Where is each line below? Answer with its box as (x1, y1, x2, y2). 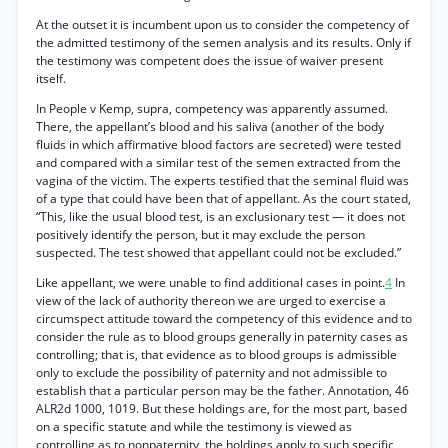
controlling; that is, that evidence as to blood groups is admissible (36, 346, 397, 363)
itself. (36, 70, 66, 87)
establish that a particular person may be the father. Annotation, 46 (36, 382, 409, 399)
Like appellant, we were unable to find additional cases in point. (36, 274, 385, 291)
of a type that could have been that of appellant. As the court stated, (36, 190, 411, 207)
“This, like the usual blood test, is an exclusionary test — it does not (36, 208, 405, 225)
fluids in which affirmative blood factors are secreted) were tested (36, 136, 401, 153)
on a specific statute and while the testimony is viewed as (36, 418, 352, 435)
